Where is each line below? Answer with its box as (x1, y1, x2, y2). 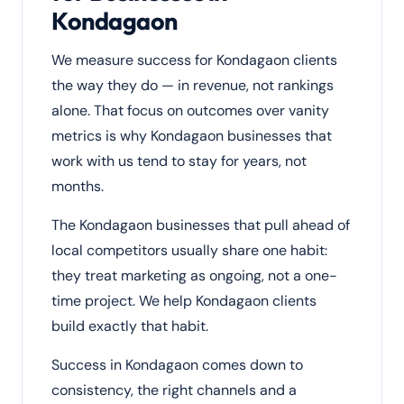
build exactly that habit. (51, 317, 208, 335)
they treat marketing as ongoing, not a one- (51, 266, 337, 285)
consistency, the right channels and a (51, 381, 297, 399)
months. (51, 177, 104, 196)
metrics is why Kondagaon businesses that (51, 126, 332, 145)
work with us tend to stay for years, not (51, 151, 307, 170)
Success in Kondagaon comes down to (51, 355, 303, 374)
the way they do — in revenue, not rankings (51, 76, 334, 95)
